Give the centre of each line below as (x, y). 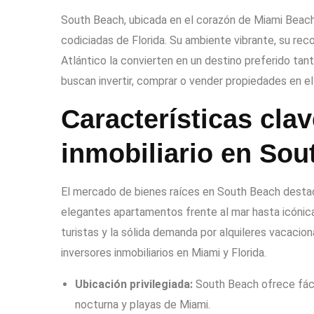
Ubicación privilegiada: (134, 284)
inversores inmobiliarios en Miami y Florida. (164, 253)
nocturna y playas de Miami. (143, 305)
